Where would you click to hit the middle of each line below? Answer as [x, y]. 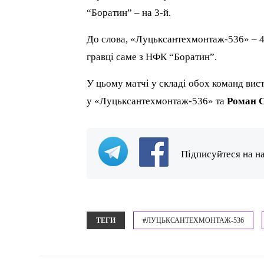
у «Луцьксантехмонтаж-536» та [157, 101]
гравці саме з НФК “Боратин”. [152, 57]
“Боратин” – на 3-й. [129, 12]
